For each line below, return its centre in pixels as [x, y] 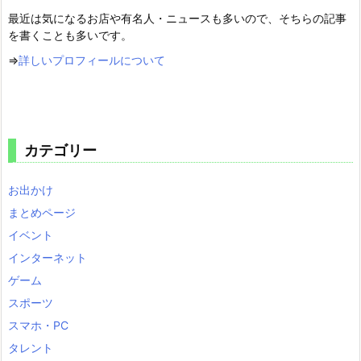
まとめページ [42, 212]
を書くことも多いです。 [70, 35]
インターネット [48, 257]
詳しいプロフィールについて [92, 60]
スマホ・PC [38, 325]
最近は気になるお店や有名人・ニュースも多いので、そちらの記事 [177, 18]
